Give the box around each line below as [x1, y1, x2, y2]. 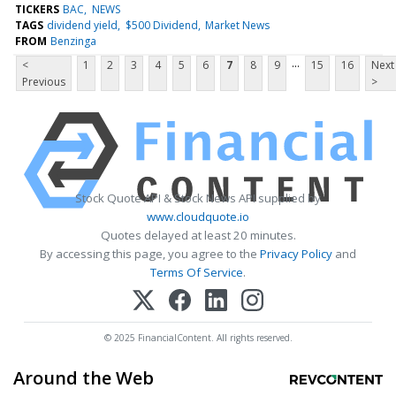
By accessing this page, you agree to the [40, 245, 260, 262]
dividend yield [47, 17, 118, 33]
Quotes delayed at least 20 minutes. [100, 226, 296, 243]
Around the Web [13, 365, 154, 390]
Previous [22, 73, 65, 89]
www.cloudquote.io [147, 208, 249, 225]
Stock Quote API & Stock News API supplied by [75, 189, 321, 206]
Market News [204, 17, 270, 33]
